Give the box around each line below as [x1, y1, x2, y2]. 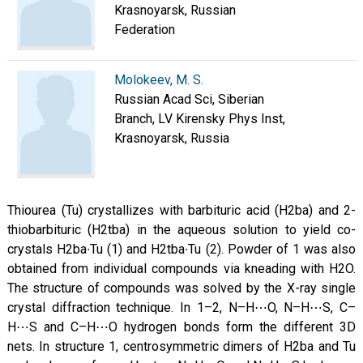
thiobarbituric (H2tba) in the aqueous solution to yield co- [7, 222, 356, 237]
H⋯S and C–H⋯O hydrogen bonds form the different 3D [7, 319, 356, 335]
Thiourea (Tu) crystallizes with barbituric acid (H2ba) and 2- [7, 203, 356, 218]
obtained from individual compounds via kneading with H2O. [7, 261, 356, 276]
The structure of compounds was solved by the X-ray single [7, 280, 356, 296]
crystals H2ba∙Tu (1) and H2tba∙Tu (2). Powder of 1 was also [7, 241, 356, 257]
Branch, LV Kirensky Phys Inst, [114, 111, 285, 126]
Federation [114, 22, 175, 37]
